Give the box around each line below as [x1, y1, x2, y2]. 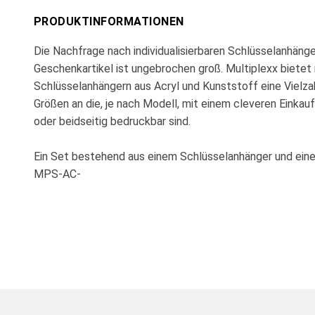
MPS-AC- [34, 167, 81, 181]
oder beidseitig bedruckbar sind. [34, 114, 191, 128]
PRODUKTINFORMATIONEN [34, 14, 184, 28]
